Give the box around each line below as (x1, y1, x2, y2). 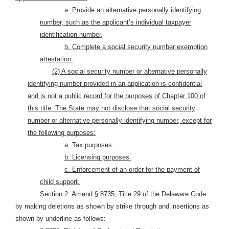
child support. (40, 178, 80, 186)
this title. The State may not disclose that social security (28, 104, 195, 112)
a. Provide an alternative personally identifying (64, 6, 201, 14)
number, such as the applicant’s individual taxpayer (40, 18, 191, 26)
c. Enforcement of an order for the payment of (64, 166, 200, 173)
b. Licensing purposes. (64, 153, 131, 161)
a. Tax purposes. (64, 141, 114, 149)
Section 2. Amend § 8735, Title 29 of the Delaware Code (40, 190, 206, 198)
